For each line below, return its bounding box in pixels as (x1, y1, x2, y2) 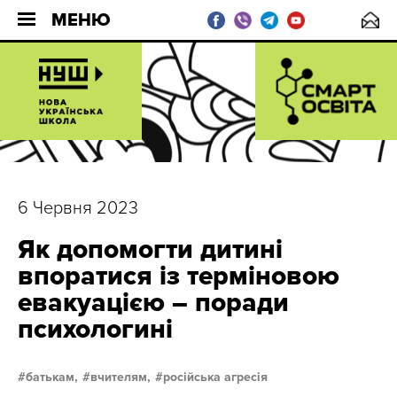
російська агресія (163, 370, 268, 385)
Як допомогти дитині (18, 233, 283, 266)
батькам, (26, 370, 78, 385)
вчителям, (90, 370, 151, 385)
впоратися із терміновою (18, 260, 339, 292)
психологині (18, 313, 173, 346)
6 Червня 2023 (18, 198, 138, 219)
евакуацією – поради (18, 286, 289, 319)
